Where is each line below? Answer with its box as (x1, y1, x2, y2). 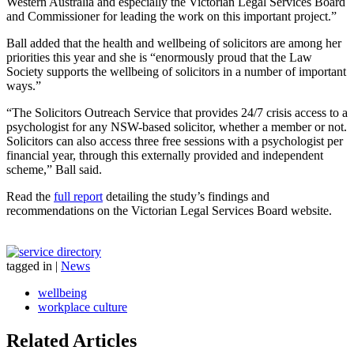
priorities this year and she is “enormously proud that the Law (6, 50, 312, 64)
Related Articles (6, 330, 137, 351)
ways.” (6, 78, 41, 92)
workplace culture (38, 299, 127, 314)
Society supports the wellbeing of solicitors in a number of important (6, 64, 346, 78)
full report (54, 189, 103, 203)
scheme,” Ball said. (6, 162, 102, 176)
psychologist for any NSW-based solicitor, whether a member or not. (6, 119, 347, 134)
